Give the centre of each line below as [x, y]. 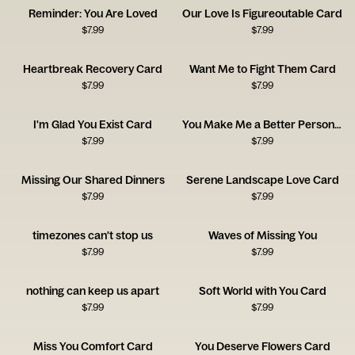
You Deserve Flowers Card [262, 346]
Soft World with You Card [262, 291]
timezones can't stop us [93, 235]
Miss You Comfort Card [93, 346]
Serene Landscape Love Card [262, 180]
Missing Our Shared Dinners [93, 180]
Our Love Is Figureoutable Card [262, 13]
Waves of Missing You [262, 235]
